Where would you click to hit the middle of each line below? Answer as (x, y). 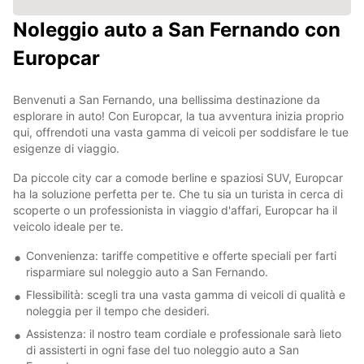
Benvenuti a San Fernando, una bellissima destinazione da (167, 99)
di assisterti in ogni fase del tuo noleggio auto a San (162, 349)
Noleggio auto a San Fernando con (177, 29)
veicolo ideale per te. (68, 226)
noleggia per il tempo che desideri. (118, 310)
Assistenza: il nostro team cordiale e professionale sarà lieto (184, 333)
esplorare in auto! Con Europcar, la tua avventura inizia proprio (178, 115)
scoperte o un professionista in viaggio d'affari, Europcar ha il (175, 210)
